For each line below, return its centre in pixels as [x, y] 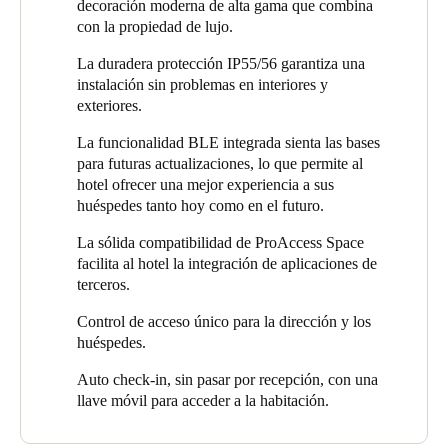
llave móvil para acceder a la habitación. [203, 400]
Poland [39, 247]
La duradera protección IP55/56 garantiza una [221, 63]
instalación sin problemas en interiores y [202, 84]
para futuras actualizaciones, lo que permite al [220, 163]
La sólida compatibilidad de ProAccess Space [220, 242]
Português [48, 49]
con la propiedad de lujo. [157, 26]
